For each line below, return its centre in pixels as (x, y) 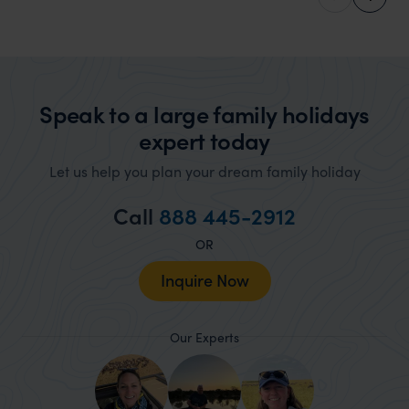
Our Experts (204, 336)
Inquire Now (204, 279)
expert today (204, 140)
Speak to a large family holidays (204, 113)
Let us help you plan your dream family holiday (204, 171)
